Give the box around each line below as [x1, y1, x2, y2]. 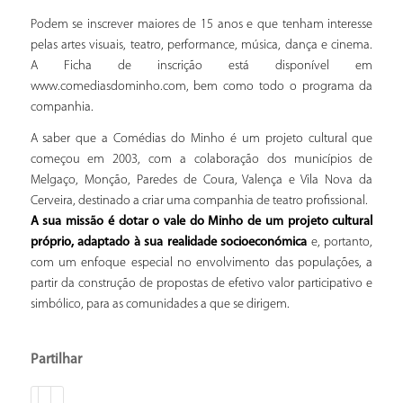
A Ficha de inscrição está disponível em [30, 58, 373, 73]
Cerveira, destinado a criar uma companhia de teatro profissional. [30, 193, 368, 208]
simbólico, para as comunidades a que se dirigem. [30, 297, 290, 311]
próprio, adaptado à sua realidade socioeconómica [30, 235, 308, 249]
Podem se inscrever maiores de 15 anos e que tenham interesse [30, 17, 373, 31]
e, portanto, [307, 235, 373, 249]
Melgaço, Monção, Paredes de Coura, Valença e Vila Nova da [30, 173, 373, 187]
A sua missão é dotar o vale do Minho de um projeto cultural [30, 214, 373, 228]
